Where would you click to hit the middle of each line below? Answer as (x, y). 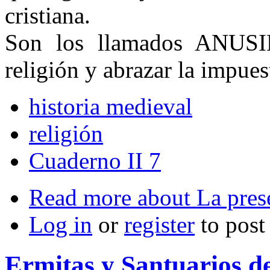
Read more (80, 197)
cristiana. (48, 15)
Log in (61, 224)
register (159, 224)
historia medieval (111, 106)
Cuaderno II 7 (95, 160)
